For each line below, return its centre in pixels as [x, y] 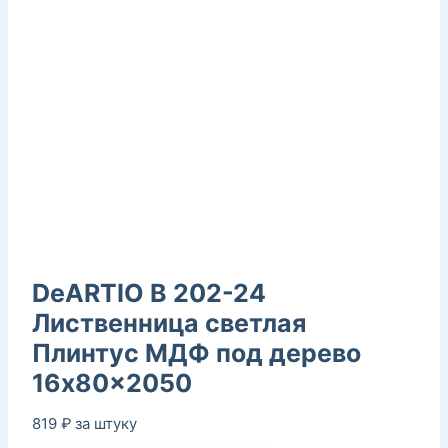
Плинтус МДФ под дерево [196, 352]
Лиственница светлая [169, 322]
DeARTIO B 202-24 [149, 292]
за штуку [106, 423]
